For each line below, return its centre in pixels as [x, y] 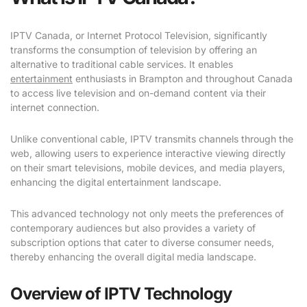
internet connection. [55, 108]
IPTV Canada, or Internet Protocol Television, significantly [139, 36]
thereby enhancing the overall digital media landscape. [133, 257]
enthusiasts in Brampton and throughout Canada [183, 79]
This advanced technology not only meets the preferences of [147, 214]
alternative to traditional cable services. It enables [122, 64]
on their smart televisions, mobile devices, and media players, [148, 168]
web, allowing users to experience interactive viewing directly [148, 153]
